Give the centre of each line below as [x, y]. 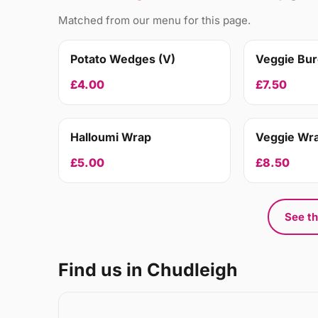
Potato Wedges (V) [123, 59]
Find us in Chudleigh [148, 270]
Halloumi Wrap [111, 137]
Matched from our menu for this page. [154, 21]
